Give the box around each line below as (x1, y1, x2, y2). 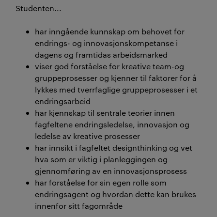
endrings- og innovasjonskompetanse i (35, 38, 178, 48)
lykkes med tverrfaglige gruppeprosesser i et (35, 84, 198, 94)
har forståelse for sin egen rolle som (35, 177, 167, 187)
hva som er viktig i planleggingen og (35, 154, 168, 164)
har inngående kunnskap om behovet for (35, 26, 185, 36)
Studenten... (15, 3, 62, 13)
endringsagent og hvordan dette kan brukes (35, 189, 196, 199)
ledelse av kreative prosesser (35, 131, 140, 141)
